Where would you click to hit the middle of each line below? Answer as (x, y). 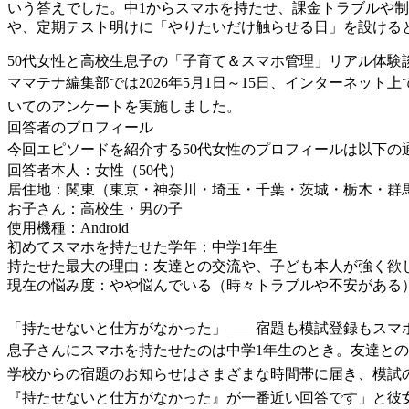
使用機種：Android (68, 227)
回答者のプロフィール (80, 127)
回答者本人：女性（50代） (95, 170)
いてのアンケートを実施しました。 (124, 106)
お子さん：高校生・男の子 (95, 208)
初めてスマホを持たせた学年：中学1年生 (142, 246)
